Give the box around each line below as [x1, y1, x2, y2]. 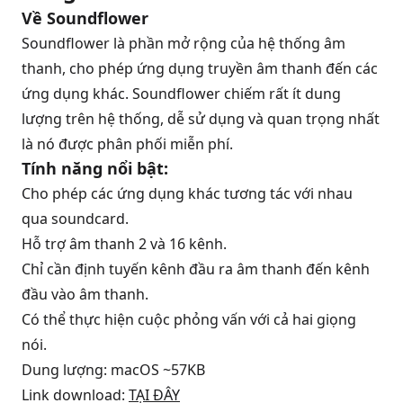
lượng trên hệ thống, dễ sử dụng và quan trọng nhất [22, 109, 380, 129]
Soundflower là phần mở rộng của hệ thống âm [22, 33, 345, 53]
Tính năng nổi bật [22, 157, 164, 179]
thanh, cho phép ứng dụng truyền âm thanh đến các [22, 58, 378, 78]
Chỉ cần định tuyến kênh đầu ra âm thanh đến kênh [22, 259, 370, 279]
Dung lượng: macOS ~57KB [22, 360, 205, 380]
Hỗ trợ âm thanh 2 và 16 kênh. [22, 234, 227, 254]
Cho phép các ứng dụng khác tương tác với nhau [22, 184, 353, 203]
